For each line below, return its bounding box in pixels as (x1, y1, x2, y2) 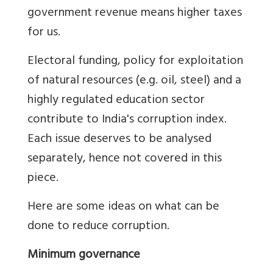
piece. (27, 167, 58, 190)
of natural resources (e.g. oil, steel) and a (27, 69, 241, 93)
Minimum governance (27, 244, 140, 267)
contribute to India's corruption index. (27, 108, 227, 132)
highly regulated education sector (27, 89, 205, 112)
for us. (27, 21, 60, 44)
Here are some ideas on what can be (27, 196, 219, 219)
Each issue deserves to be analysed (27, 128, 211, 151)
